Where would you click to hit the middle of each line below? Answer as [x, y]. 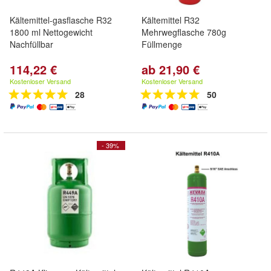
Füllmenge [162, 44]
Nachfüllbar [31, 44]
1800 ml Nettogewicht [51, 32]
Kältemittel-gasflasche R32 [61, 20]
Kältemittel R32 [171, 20]
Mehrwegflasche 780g [184, 32]
